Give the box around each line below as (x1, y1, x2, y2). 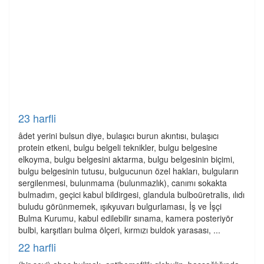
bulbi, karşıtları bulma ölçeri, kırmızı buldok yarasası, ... (18, 224, 220, 236)
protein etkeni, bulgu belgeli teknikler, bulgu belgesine (18, 141, 217, 153)
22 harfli (18, 239, 56, 255)
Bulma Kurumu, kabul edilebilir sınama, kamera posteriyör (18, 212, 233, 224)
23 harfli (18, 110, 56, 126)
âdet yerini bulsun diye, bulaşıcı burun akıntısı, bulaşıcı (18, 130, 219, 141)
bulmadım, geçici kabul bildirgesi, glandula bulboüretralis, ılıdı (18, 189, 245, 200)
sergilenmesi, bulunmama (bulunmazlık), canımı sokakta (18, 177, 227, 189)
